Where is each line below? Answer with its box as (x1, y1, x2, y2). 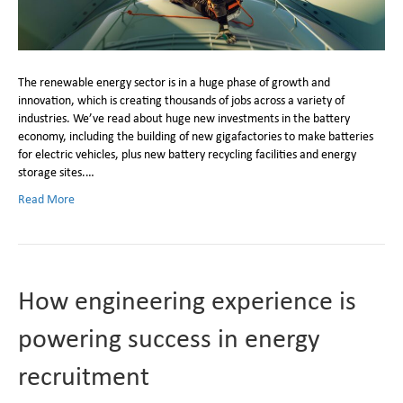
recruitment (18, 356, 149, 393)
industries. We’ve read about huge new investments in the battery (18, 109, 350, 126)
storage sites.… (18, 163, 94, 180)
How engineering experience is (18, 281, 356, 318)
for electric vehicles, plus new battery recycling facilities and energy (18, 145, 356, 162)
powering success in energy (18, 318, 320, 355)
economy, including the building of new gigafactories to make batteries (18, 127, 373, 144)
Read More (18, 190, 75, 207)
